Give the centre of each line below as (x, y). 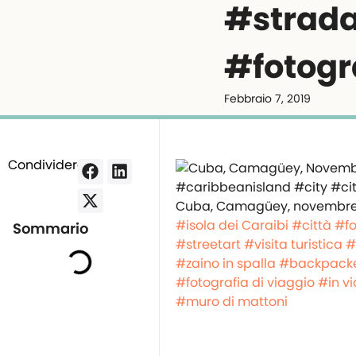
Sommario (51, 229)
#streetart (208, 244)
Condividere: (48, 165)
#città (311, 225)
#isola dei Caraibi (232, 225)
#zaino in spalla (226, 263)
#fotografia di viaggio (245, 282)
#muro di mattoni (232, 302)
